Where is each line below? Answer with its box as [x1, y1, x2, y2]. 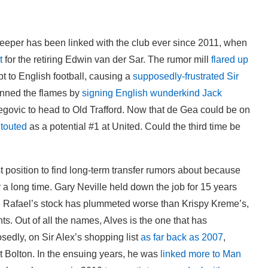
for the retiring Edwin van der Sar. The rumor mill [2, 54, 211, 65]
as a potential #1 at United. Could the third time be [27, 121, 240, 132]
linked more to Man [160, 248, 241, 259]
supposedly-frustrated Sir [133, 71, 239, 81]
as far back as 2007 [141, 232, 223, 242]
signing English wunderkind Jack [82, 87, 222, 98]
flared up [211, 54, 248, 65]
